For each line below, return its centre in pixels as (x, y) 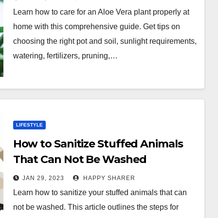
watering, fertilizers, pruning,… (65, 56)
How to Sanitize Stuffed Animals (98, 144)
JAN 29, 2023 (43, 178)
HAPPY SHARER (108, 178)
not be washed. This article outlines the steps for (96, 207)
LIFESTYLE (29, 125)
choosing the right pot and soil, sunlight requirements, (105, 41)
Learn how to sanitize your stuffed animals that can (100, 192)
